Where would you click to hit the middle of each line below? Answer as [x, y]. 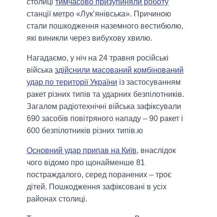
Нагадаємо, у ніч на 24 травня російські [98, 58]
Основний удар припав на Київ [82, 150]
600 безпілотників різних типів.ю [85, 130]
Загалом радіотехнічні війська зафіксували [104, 106]
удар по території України [72, 82]
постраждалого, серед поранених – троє [99, 174]
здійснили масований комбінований [119, 70]
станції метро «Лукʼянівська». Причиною [99, 14]
